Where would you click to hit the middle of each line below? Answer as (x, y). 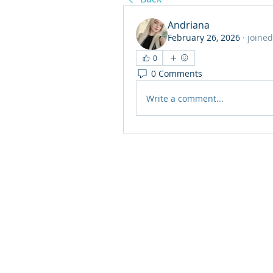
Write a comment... (185, 98)
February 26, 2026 (204, 37)
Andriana (189, 25)
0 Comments (177, 73)
